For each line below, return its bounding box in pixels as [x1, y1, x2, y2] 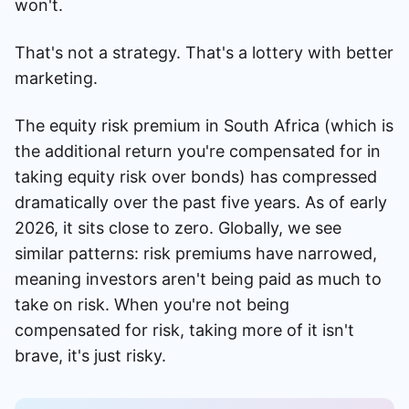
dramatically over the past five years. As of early [15, 192, 387, 212]
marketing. [15, 68, 98, 88]
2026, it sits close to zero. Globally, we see [15, 217, 341, 237]
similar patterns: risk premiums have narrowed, [15, 243, 377, 263]
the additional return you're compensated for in [15, 141, 381, 161]
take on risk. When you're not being [15, 294, 289, 314]
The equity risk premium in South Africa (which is [15, 115, 393, 135]
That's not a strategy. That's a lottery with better [15, 42, 393, 62]
